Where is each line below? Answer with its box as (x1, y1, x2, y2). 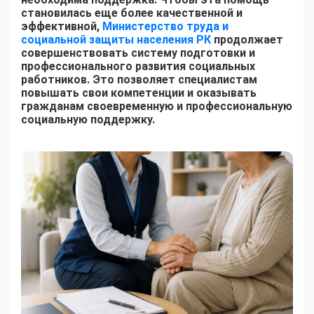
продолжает (211, 32, 283, 46)
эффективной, (21, 19, 102, 33)
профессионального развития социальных (21, 59, 255, 73)
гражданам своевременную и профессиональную (21, 99, 292, 113)
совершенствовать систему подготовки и (21, 46, 255, 60)
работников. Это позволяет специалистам (21, 72, 257, 86)
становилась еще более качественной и (21, 6, 243, 20)
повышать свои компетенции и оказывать (21, 86, 257, 100)
